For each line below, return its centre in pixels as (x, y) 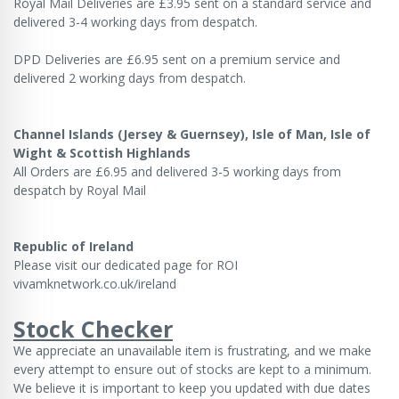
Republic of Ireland (73, 246)
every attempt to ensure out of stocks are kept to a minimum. (192, 369)
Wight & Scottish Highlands (102, 152)
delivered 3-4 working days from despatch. (137, 21)
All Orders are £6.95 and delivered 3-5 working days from (177, 171)
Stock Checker (93, 328)
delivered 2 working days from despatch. (131, 77)
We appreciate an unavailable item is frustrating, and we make (192, 350)
